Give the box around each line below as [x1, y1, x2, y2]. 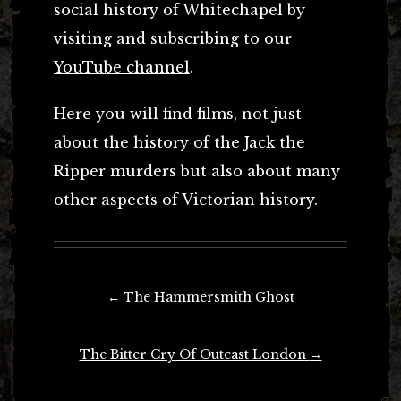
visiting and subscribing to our [54, 30, 292, 47]
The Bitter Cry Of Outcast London [79, 346, 310, 363]
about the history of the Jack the [54, 133, 305, 151]
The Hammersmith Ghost [119, 289, 294, 305]
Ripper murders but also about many [54, 162, 340, 180]
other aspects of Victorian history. [54, 191, 318, 209]
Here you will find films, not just [54, 105, 302, 123]
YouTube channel [54, 58, 190, 76]
